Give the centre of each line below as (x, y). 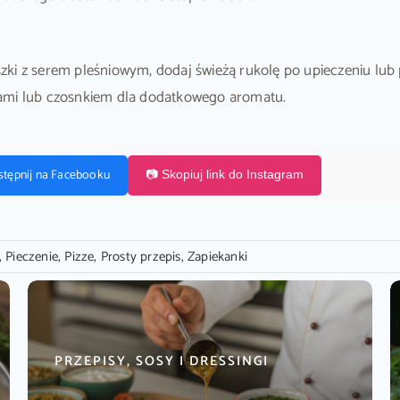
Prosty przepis (141, 257)
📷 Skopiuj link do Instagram (224, 174)
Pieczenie (32, 257)
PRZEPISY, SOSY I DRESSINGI (161, 362)
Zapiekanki (218, 257)
